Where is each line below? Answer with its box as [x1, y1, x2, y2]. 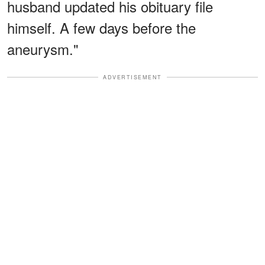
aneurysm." [7, 38, 79, 59]
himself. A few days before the [7, 17, 196, 38]
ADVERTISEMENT [103, 73, 162, 81]
